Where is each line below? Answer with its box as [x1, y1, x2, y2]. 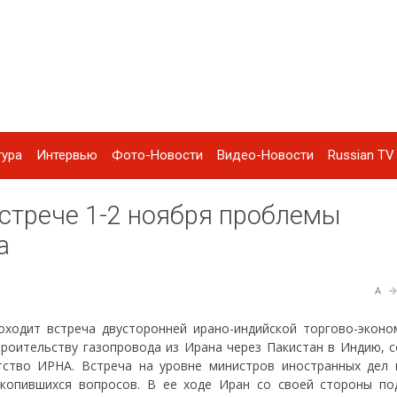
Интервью [36, 147, 97, 164]
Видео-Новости [217, 147, 314, 164]
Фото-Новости [112, 147, 203, 164]
